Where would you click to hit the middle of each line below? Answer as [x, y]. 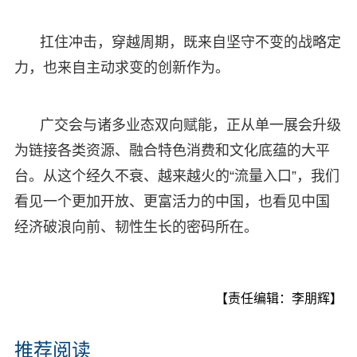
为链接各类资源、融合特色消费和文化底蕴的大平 [172, 150]
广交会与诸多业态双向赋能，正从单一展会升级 [190, 125]
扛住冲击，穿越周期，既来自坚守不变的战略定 [190, 42]
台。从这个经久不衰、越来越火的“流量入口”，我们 [177, 176]
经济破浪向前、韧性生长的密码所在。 [136, 227]
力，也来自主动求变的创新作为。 [122, 67]
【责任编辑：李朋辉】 [279, 298]
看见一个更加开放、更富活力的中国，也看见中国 [172, 201]
